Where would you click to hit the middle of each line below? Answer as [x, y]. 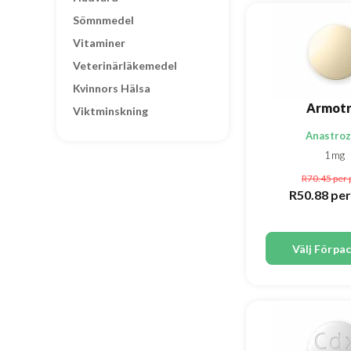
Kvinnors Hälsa [112, 88]
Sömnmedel [103, 20]
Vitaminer [99, 43]
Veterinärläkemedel [125, 65]
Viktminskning [110, 111]
